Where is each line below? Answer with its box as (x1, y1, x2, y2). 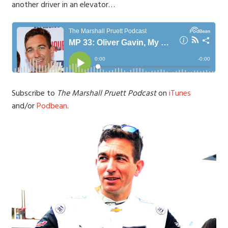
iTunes (169, 87, 191, 101)
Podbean (37, 100, 68, 113)
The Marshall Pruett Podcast (57, 87, 157, 101)
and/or (12, 100, 37, 113)
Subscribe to (12, 87, 58, 101)
